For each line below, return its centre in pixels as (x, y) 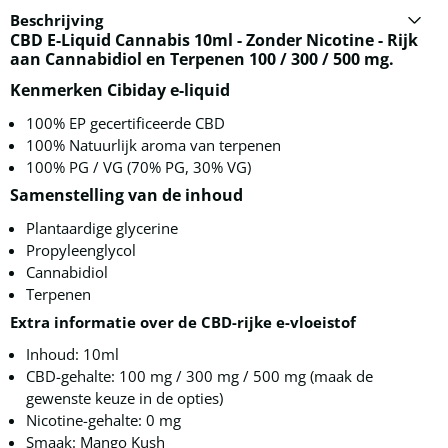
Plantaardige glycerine (102, 228)
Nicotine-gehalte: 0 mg (103, 420)
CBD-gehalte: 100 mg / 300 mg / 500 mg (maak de (199, 376)
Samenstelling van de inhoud (126, 195)
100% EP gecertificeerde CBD (125, 123)
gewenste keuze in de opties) (124, 398)
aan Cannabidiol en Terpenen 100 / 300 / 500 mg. (202, 59)
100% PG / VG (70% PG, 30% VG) (138, 167)
